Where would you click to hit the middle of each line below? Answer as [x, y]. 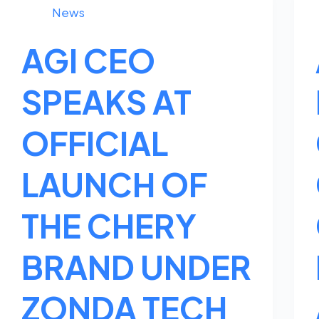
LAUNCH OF [114, 184]
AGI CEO [88, 60]
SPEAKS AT [106, 101]
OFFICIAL [95, 142]
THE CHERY [109, 225]
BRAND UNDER [136, 266]
